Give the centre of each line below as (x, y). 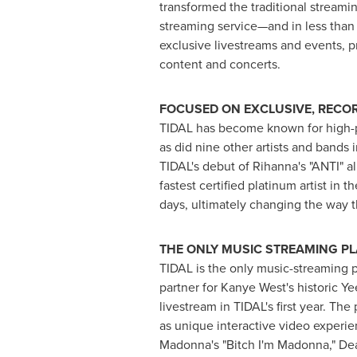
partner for (190, 288)
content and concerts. (220, 65)
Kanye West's (257, 288)
